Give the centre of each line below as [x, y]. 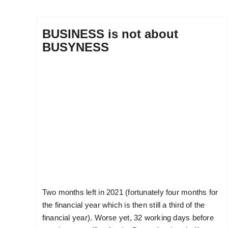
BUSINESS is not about [110, 34]
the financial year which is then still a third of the [123, 205]
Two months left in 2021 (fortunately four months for [130, 192]
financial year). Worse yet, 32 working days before [128, 218]
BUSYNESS [75, 47]
